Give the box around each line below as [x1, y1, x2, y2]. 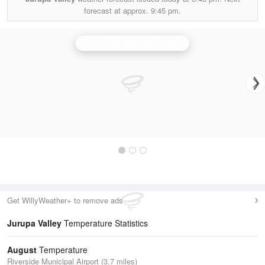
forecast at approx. [84, 5, 151, 16]
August [7, 244, 37, 256]
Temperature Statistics [62, 217, 148, 229]
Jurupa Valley [7, 217, 62, 229]
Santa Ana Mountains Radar [83, 37, 182, 49]
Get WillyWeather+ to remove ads [7, 195, 123, 206]
